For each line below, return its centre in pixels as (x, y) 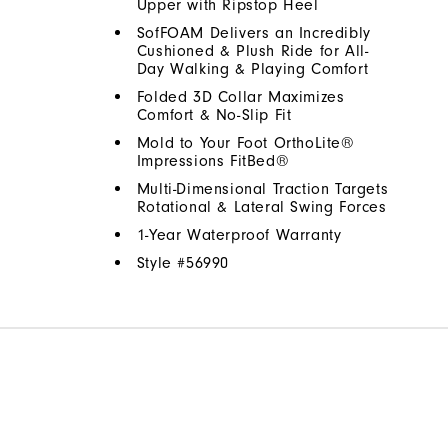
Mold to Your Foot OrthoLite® (245, 143)
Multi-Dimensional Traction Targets (262, 189)
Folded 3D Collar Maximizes (240, 97)
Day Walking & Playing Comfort (252, 69)
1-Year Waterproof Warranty (239, 235)
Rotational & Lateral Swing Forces (261, 207)
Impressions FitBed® (213, 161)
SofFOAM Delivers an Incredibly (253, 33)
